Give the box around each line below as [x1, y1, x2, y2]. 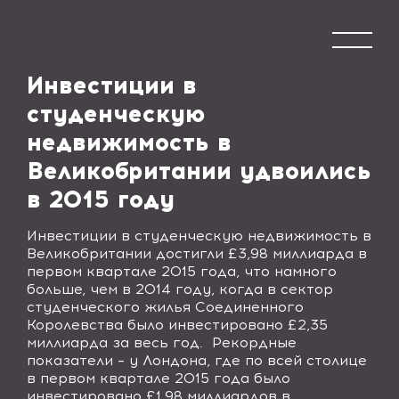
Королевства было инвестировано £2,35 [27, 316, 328, 333]
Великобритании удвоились [27, 156, 371, 185]
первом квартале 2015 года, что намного [27, 263, 337, 280]
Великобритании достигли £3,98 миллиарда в [27, 245, 367, 262]
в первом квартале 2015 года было [27, 370, 290, 387]
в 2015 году [27, 184, 175, 214]
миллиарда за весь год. [27, 334, 208, 351]
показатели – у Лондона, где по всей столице [27, 352, 367, 369]
